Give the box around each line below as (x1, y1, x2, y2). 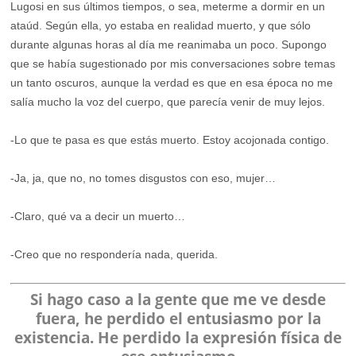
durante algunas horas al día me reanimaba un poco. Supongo (10, 38, 327, 52)
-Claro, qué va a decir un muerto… (10, 210, 186, 223)
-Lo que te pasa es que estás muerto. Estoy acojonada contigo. (10, 133, 330, 147)
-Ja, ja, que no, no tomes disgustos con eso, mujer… (10, 172, 277, 185)
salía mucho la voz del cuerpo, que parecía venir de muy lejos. (10, 95, 326, 109)
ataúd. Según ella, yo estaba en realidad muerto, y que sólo (10, 19, 311, 33)
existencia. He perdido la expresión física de (14, 327, 342, 349)
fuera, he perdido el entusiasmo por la (35, 308, 321, 330)
